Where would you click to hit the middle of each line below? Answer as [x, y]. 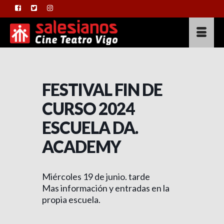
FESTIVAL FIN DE [102, 89]
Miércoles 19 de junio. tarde [96, 176]
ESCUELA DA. [90, 127]
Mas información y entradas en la [106, 188]
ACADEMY [81, 146]
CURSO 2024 [88, 108]
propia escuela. [71, 199]
